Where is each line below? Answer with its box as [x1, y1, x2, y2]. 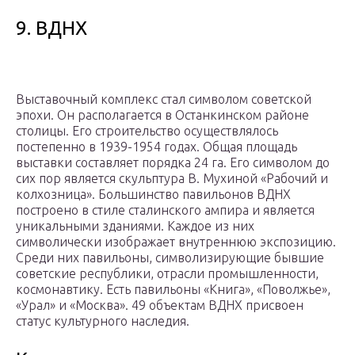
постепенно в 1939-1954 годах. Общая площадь [16, 139, 297, 155]
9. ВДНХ [16, 17, 87, 40]
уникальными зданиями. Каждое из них [16, 219, 254, 234]
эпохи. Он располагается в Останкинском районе [16, 108, 309, 123]
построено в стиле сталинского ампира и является [16, 203, 315, 218]
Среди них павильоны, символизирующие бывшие [16, 250, 324, 265]
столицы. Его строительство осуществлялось [16, 124, 278, 139]
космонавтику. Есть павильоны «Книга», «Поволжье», [16, 282, 330, 297]
